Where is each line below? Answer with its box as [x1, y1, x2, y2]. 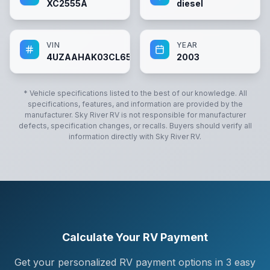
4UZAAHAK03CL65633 [46, 52, 148, 62]
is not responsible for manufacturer [119, 110, 246, 119]
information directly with [69, 132, 155, 141]
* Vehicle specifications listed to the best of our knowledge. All [23, 89, 247, 98]
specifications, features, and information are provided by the [27, 99, 243, 108]
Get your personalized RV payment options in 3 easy [14, 256, 256, 268]
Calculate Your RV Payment [62, 231, 208, 243]
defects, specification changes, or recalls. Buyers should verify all [18, 121, 252, 130]
